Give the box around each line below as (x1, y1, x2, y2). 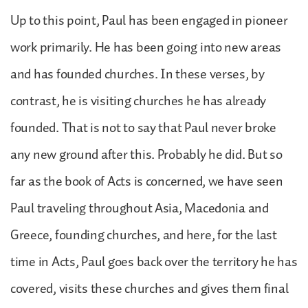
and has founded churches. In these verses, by (10, 63, 265, 85)
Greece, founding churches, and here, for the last (10, 223, 277, 246)
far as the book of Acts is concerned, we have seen (10, 170, 283, 192)
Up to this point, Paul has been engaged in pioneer (10, 9, 288, 32)
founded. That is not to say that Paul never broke (10, 116, 276, 139)
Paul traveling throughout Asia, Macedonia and (10, 197, 269, 219)
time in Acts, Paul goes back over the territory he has (10, 250, 298, 273)
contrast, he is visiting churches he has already (10, 89, 267, 112)
